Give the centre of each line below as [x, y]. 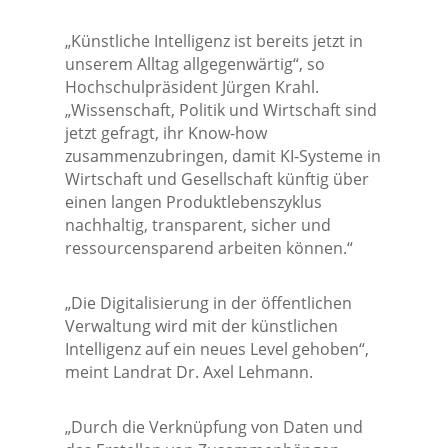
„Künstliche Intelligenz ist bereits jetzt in [213, 41]
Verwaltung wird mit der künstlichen [201, 326]
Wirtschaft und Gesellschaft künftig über [216, 179]
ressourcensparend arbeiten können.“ [208, 248]
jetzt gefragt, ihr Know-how [165, 133]
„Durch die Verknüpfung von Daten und [213, 427]
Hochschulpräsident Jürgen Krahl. [191, 87]
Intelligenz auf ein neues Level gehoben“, [216, 349]
